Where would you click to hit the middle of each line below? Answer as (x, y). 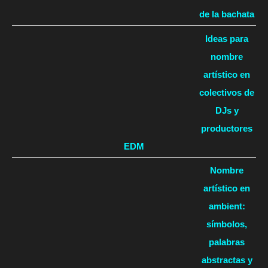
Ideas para (227, 38)
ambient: (227, 206)
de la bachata (227, 14)
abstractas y (227, 260)
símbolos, (227, 224)
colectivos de (227, 92)
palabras (227, 242)
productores (227, 128)
